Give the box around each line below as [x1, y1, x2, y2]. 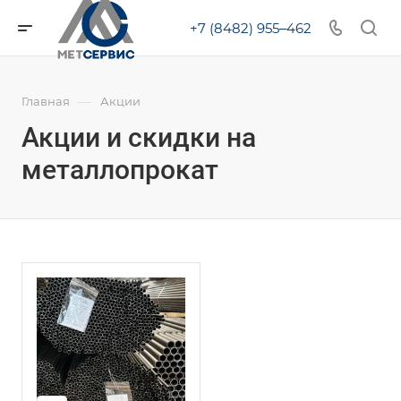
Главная [21, 94, 70, 108]
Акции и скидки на [21, 122, 256, 153]
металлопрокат [21, 154, 218, 185]
